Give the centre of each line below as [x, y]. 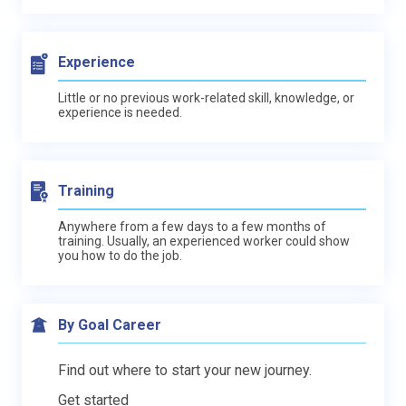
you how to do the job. [120, 255]
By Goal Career [110, 324]
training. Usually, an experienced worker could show [204, 241]
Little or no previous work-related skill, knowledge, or [206, 97]
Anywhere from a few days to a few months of [192, 226]
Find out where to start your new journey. [185, 370]
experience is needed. [120, 112]
